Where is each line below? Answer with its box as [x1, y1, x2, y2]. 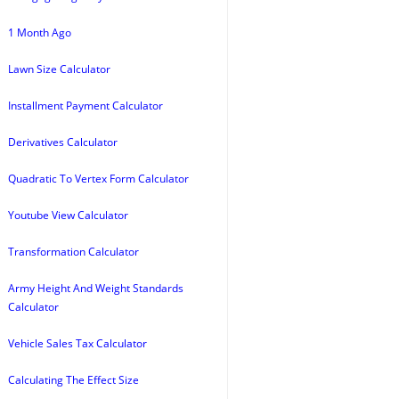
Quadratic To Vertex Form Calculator [8, 171, 189, 186]
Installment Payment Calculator [8, 98, 163, 113]
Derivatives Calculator [8, 134, 118, 150]
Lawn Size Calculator [8, 61, 110, 77]
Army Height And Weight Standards [8, 281, 183, 296]
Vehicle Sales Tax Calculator [8, 336, 147, 351]
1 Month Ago [8, 25, 71, 40]
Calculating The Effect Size [8, 372, 139, 387]
